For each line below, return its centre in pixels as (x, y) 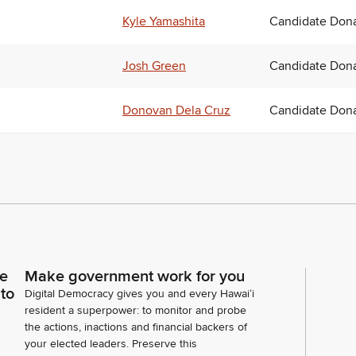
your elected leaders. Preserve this (111, 344)
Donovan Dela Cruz (176, 111)
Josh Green (154, 66)
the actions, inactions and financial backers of (136, 327)
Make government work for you (135, 277)
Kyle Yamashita (164, 22)
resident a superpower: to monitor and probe (135, 311)
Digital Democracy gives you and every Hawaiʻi (139, 294)
